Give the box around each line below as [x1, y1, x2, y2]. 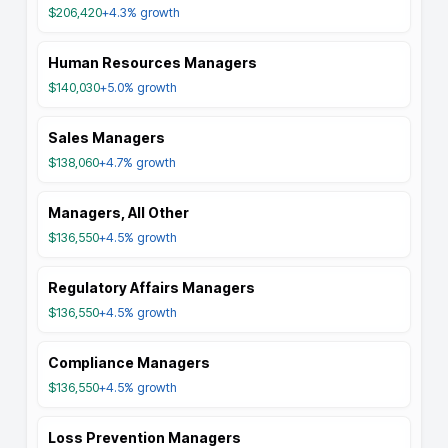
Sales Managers [48, 129, 165, 146]
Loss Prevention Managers [48, 429, 241, 446]
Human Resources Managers [48, 54, 257, 71]
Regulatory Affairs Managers [48, 279, 255, 296]
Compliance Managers [48, 354, 210, 371]
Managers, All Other [48, 204, 189, 221]
